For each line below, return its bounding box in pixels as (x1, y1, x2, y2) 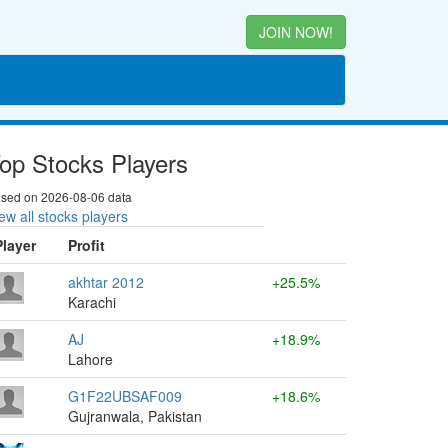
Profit (68, 235, 105, 255)
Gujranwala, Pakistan (68, 406, 202, 426)
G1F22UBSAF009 (68, 386, 182, 406)
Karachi (68, 292, 116, 312)
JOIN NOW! (259, 22, 333, 42)
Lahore (68, 349, 113, 369)
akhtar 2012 (68, 272, 144, 292)
